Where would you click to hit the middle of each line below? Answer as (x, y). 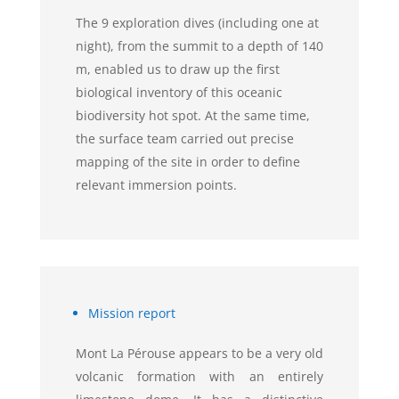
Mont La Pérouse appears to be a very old (199, 353)
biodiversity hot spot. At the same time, (192, 115)
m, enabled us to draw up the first (177, 69)
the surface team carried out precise (184, 138)
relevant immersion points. (156, 184)
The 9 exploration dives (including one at (197, 22)
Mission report (131, 313)
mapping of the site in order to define (187, 161)
